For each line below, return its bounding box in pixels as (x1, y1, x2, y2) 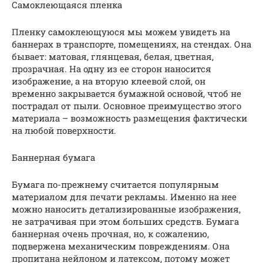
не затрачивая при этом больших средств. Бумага (12, 215, 239, 228)
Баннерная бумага (12, 151, 95, 164)
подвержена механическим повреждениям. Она (12, 240, 230, 252)
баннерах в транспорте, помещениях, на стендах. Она (12, 38, 251, 50)
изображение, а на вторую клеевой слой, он (12, 75, 205, 87)
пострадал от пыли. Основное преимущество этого (12, 100, 241, 112)
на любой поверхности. (12, 124, 116, 137)
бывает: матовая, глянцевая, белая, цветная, (12, 50, 214, 63)
